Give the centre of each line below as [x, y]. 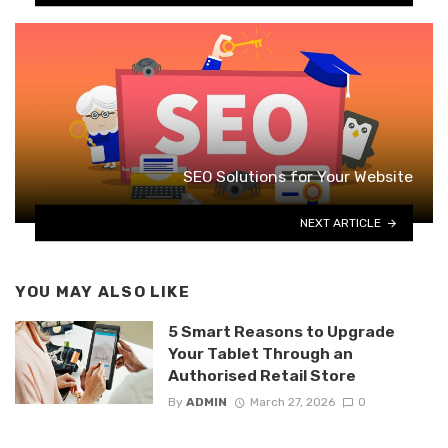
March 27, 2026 [292, 402]
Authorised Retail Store [261, 376]
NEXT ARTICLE [341, 222]
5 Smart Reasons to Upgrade [281, 332]
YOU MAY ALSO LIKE [102, 292]
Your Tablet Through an [260, 354]
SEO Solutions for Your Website [298, 177]
